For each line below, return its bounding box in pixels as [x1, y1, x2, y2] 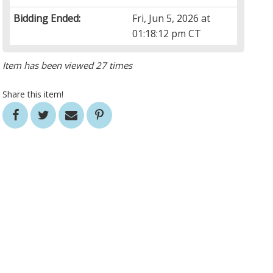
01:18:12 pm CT [132, 27, 202, 41]
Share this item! [2, 88, 64, 101]
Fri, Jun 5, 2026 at [132, 12, 211, 26]
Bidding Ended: [13, 12, 81, 26]
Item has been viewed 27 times [2, 59, 133, 72]
